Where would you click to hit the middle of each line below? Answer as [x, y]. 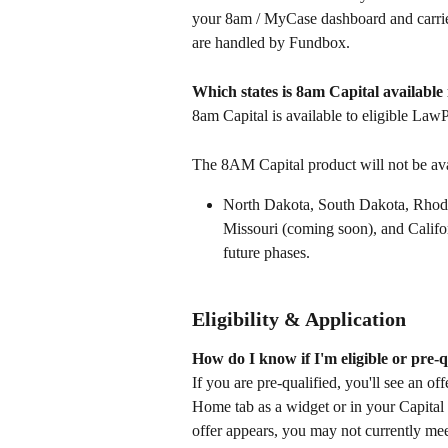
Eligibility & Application [299, 318]
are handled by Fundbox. [271, 43]
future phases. [270, 253]
